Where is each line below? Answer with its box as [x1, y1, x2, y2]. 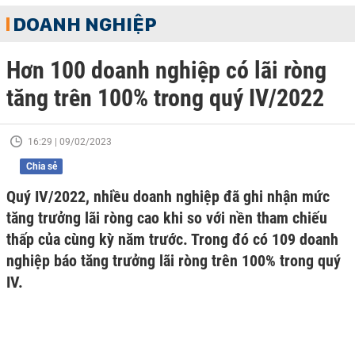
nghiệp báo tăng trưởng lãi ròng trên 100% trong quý [6, 251, 341, 270]
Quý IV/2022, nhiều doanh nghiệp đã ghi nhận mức [6, 187, 330, 206]
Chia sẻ [25, 161, 57, 172]
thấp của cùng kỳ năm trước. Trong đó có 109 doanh [6, 230, 338, 249]
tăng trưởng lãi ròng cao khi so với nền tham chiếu [6, 208, 327, 227]
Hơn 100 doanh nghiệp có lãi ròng [6, 56, 326, 84]
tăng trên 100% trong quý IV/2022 [6, 84, 324, 112]
